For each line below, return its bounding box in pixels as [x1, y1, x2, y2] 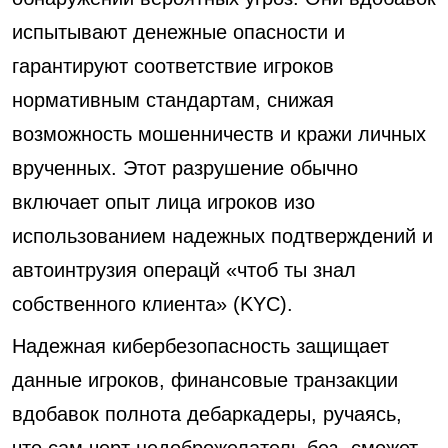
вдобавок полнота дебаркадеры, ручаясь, [12, 403, 402, 425]
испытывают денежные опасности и [12, 21, 345, 43]
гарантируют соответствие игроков [12, 55, 334, 77]
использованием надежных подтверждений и [12, 225, 433, 247]
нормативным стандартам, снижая [12, 89, 334, 111]
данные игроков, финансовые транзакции [12, 369, 398, 391]
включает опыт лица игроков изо [12, 191, 315, 213]
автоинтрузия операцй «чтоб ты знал [12, 259, 356, 281]
